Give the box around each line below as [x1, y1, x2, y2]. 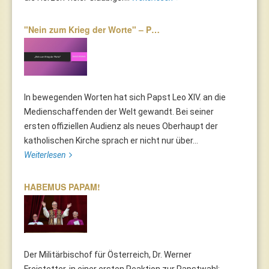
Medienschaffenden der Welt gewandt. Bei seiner [24, 107, 214, 117]
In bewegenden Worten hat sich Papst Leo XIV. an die [24, 92, 226, 103]
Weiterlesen [24, 150, 66, 160]
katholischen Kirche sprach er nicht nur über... [24, 136, 198, 146]
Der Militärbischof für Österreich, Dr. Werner [24, 250, 192, 260]
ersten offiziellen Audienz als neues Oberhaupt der [24, 121, 218, 131]
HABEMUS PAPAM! [24, 181, 100, 193]
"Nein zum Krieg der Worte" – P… [24, 23, 160, 36]
